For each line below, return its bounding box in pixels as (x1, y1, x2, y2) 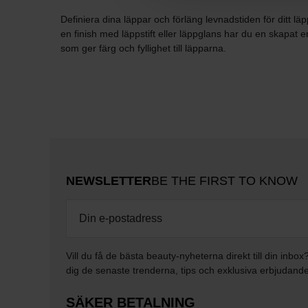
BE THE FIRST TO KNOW (151, 174, 298, 188)
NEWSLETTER (66, 174, 151, 188)
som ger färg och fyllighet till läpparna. (60, 43, 226, 54)
